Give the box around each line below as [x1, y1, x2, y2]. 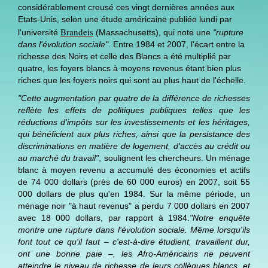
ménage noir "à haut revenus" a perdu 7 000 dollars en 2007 [18, 200, 250, 211]
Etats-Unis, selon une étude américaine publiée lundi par [18, 14, 232, 24]
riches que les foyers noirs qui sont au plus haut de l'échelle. [18, 75, 246, 85]
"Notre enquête [190, 212, 250, 223]
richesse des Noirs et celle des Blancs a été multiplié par [18, 51, 231, 61]
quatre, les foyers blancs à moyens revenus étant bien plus [18, 63, 241, 73]
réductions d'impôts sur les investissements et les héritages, [18, 117, 250, 127]
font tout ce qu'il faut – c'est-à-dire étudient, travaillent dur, [18, 236, 250, 246]
